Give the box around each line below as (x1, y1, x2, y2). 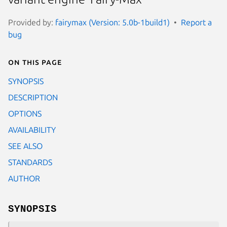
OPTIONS (8, 108, 42, 118)
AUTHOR (8, 173, 40, 183)
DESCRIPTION (8, 92, 58, 102)
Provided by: (8, 17, 55, 27)
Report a (181, 17, 212, 27)
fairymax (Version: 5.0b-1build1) (55, 17, 170, 27)
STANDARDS (8, 157, 52, 167)
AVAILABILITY (8, 125, 56, 134)
